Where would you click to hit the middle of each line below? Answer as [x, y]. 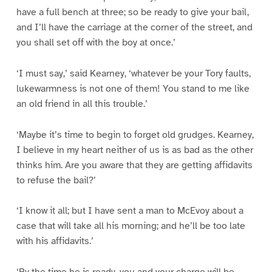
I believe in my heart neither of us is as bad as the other [134, 150]
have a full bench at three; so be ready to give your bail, [132, 12]
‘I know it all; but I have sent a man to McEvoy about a [130, 211]
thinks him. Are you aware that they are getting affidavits [134, 165]
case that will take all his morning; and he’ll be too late [131, 226]
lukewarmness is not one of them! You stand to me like [133, 88]
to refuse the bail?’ [56, 180]
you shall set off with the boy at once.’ [96, 42]
